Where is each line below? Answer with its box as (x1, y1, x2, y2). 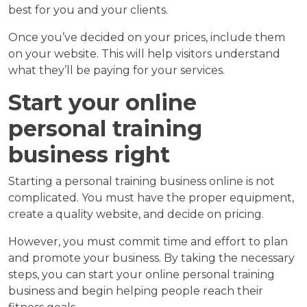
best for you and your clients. (8, 3, 168, 16)
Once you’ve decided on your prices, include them (8, 30, 285, 44)
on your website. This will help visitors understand (8, 47, 280, 60)
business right (8, 140, 170, 168)
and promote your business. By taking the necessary (8, 251, 295, 265)
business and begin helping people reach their (8, 284, 263, 297)
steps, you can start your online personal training (8, 267, 275, 281)
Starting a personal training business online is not (8, 174, 275, 188)
